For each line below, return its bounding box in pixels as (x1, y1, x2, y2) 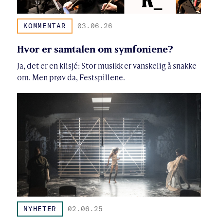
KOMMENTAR (23, 21, 66, 31)
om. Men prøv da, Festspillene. (17, 72, 125, 83)
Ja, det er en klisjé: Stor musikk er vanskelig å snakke (17, 60, 197, 72)
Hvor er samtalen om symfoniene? (17, 43, 173, 55)
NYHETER (23, 204, 57, 214)
